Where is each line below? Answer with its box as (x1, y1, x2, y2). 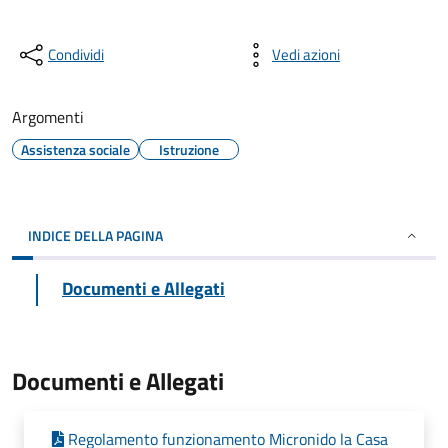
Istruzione (159, 139, 219, 160)
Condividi (48, 43, 104, 66)
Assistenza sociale (21, 139, 130, 160)
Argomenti (12, 105, 84, 129)
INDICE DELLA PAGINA (28, 225, 163, 246)
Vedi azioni (272, 43, 340, 66)
